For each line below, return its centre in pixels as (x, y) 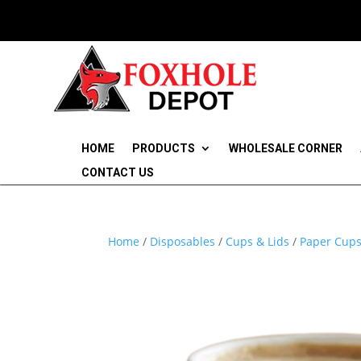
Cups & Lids (258, 241)
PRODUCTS (163, 148)
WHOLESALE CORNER (285, 148)
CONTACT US (117, 172)
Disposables (183, 241)
